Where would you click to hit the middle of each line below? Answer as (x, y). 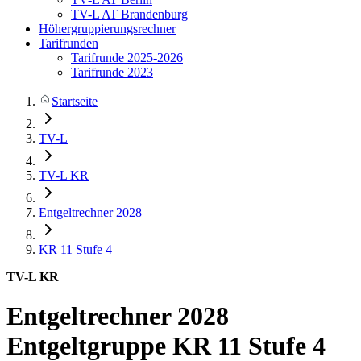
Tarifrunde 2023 (112, 72)
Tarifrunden (68, 43)
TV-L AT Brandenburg (129, 14)
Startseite (75, 101)
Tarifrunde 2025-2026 (127, 58)
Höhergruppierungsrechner (107, 29)
